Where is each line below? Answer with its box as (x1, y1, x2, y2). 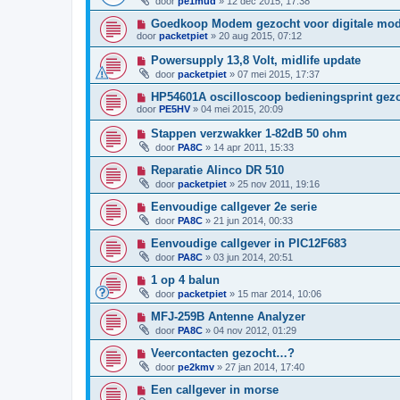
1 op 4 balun (150, 273, 220, 287)
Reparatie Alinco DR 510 (150, 163, 284, 178)
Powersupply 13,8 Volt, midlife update (150, 54, 361, 68)
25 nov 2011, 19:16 (237, 179, 320, 190)
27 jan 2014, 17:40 (225, 362, 304, 373)
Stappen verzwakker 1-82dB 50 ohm (150, 127, 347, 141)
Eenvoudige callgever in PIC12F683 (150, 237, 346, 251)
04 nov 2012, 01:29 (213, 325, 296, 337)
